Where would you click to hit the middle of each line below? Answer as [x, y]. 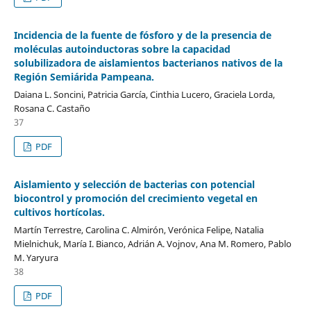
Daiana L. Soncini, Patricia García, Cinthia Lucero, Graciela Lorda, [144, 95]
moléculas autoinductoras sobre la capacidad [122, 49]
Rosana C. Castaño [52, 109]
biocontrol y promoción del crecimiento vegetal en [135, 199]
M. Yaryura [36, 258]
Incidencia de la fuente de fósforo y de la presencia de [142, 35]
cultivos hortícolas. [59, 212]
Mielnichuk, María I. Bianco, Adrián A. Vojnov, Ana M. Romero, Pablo [152, 244]
